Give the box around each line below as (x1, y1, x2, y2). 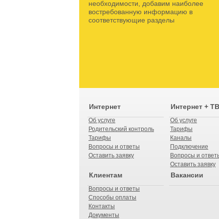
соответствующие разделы (88, 16, 175, 24)
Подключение (170, 143, 208, 150)
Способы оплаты (88, 194, 136, 201)
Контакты (88, 203, 115, 210)
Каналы (170, 134, 192, 141)
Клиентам (89, 171, 122, 179)
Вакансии (171, 171, 203, 179)
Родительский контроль (88, 126, 154, 132)
